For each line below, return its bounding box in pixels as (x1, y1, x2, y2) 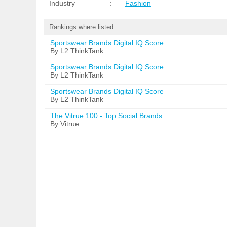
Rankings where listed (49, 23, 113, 31)
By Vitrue (50, 120, 79, 128)
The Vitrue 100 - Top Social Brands (50, 111, 162, 120)
